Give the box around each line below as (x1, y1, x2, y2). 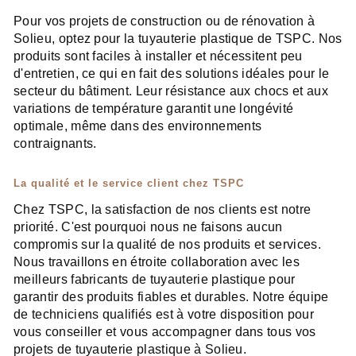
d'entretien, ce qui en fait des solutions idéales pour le (14, 67, 330, 81)
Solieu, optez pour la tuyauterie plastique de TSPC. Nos (14, 32, 342, 46)
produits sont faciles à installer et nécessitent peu (14, 49, 303, 64)
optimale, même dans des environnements (14, 119, 262, 133)
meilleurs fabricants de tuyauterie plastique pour (14, 273, 296, 287)
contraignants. (14, 137, 97, 151)
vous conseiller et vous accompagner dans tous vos (14, 325, 316, 339)
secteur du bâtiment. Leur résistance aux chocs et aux (14, 84, 328, 99)
